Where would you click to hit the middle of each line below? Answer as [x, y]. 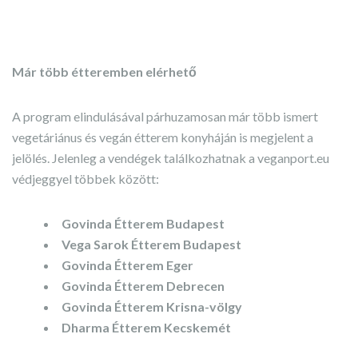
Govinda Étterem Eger [127, 265]
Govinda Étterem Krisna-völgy [152, 306]
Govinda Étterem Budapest [143, 223]
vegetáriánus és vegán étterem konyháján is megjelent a [163, 137]
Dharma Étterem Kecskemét [146, 327]
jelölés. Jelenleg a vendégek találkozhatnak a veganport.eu [171, 158]
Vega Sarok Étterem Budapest [151, 244]
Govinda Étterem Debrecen [143, 286]
